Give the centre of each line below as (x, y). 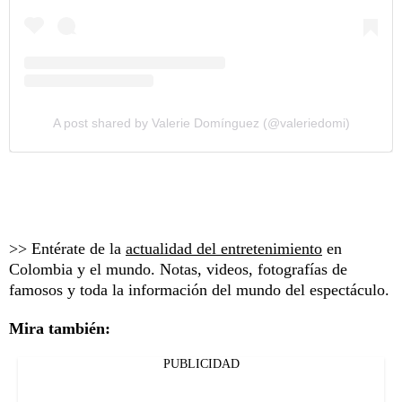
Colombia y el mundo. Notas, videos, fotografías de (178, 270)
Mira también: (60, 329)
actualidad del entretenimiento (224, 249)
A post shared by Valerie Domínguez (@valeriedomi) (201, 123)
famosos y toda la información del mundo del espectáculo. (199, 290)
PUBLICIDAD (201, 364)
